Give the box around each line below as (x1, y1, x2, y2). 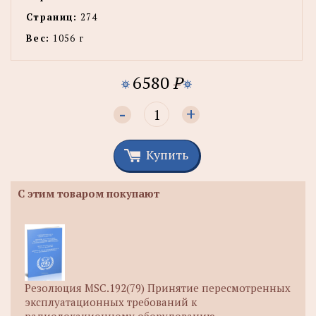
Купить (146, 146, 188, 164)
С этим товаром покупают (18, 186, 159, 201)
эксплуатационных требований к (25, 295, 197, 310)
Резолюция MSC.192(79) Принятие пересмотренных (25, 281, 291, 296)
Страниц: (26, 11, 78, 24)
